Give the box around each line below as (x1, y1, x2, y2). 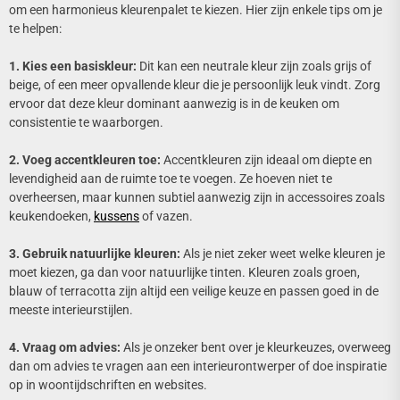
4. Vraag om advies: (9, 340, 121, 355)
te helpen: (9, 21, 62, 37)
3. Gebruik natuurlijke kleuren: (9, 246, 180, 262)
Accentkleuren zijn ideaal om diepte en (161, 153, 372, 168)
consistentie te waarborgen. (9, 115, 163, 130)
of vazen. (139, 209, 193, 224)
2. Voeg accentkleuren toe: (9, 153, 161, 168)
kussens (94, 209, 139, 224)
